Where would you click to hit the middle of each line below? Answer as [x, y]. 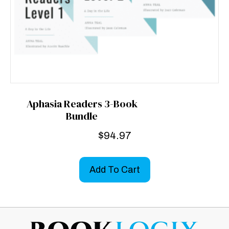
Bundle [82, 116]
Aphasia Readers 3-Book [82, 104]
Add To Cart [114, 169]
